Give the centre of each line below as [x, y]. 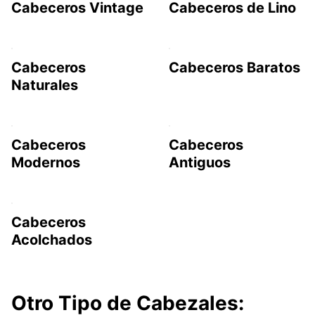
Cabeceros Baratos [234, 67]
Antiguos [200, 162]
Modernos [46, 162]
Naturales [45, 85]
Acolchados [52, 239]
